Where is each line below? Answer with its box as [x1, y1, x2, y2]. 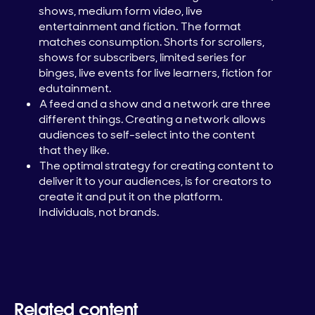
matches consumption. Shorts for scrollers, [39, 34, 264, 50]
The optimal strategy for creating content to [39, 158, 274, 174]
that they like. [39, 143, 111, 158]
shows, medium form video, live [39, 4, 202, 19]
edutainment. [39, 81, 111, 96]
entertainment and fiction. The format [39, 19, 241, 34]
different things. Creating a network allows [39, 112, 266, 127]
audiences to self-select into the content [39, 127, 255, 143]
